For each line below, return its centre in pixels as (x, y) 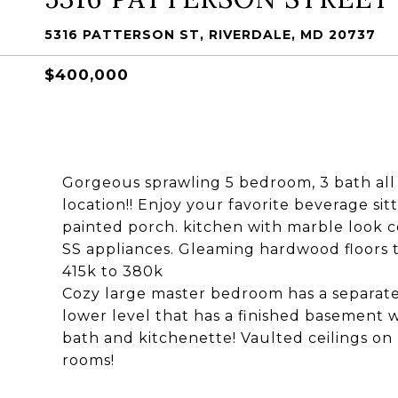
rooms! (88, 360)
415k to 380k (113, 271)
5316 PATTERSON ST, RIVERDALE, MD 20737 (210, 35)
